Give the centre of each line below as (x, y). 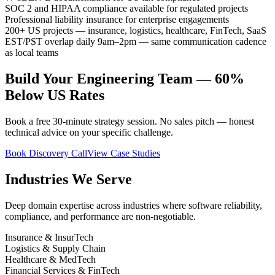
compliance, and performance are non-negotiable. (100, 217)
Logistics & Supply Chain (55, 249)
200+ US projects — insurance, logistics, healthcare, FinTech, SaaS (136, 31)
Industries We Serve (68, 180)
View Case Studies (124, 153)
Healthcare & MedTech (50, 260)
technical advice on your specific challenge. (89, 133)
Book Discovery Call (46, 153)
